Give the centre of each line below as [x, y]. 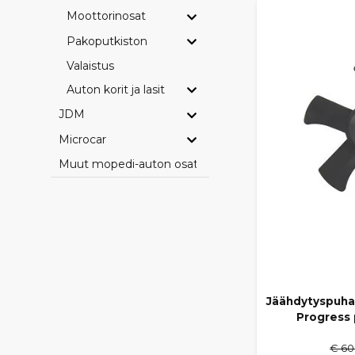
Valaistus [90, 65]
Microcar [82, 139]
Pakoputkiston [107, 41]
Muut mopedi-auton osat [128, 164]
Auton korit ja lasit [116, 89]
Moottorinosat [106, 16]
